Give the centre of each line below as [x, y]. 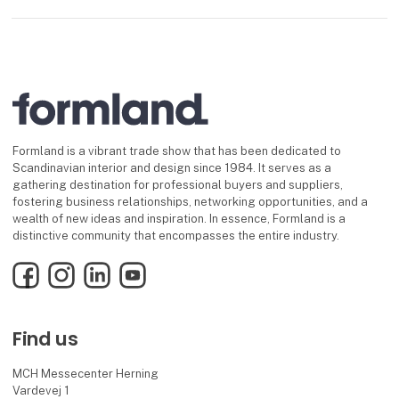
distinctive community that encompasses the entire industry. [175, 236]
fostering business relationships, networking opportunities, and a [190, 202]
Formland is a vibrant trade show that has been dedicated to [176, 151]
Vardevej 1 [41, 391]
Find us [45, 338]
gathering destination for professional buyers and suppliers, [177, 185]
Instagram [76, 269]
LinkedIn [106, 269]
